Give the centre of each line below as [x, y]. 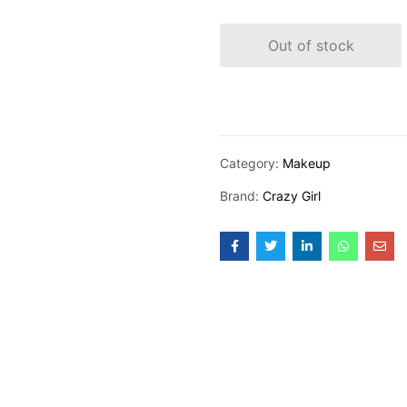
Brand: [241, 195]
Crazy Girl [292, 195]
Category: [251, 163]
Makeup [307, 163]
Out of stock [311, 45]
